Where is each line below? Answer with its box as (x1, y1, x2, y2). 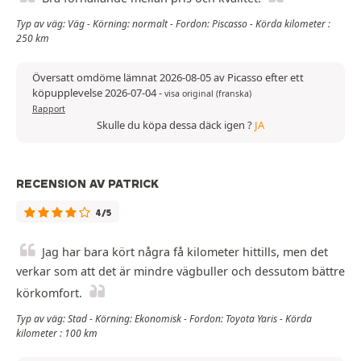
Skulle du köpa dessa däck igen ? (97, 117, 255, 132)
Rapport (32, 102, 65, 114)
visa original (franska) (164, 87, 251, 99)
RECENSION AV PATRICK (16, 176, 159, 191)
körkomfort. (16, 284, 82, 301)
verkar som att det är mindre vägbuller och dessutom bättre (16, 263, 345, 279)
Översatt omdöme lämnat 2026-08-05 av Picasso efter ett (32, 69, 304, 85)
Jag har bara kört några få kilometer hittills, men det (42, 243, 328, 259)
